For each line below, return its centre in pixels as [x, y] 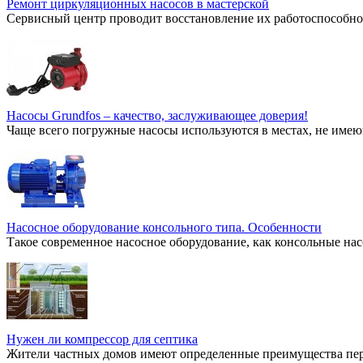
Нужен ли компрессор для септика [102, 339]
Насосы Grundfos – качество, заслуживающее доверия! [157, 115]
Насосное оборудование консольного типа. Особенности [164, 227]
